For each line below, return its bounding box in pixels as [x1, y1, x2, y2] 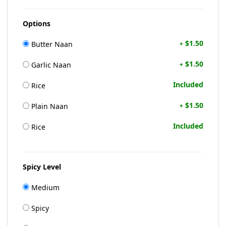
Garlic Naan [29, 60, 71, 70]
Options [23, 19, 50, 28]
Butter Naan [29, 39, 73, 49]
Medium [29, 183, 60, 192]
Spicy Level [23, 162, 61, 172]
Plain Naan [29, 101, 68, 111]
